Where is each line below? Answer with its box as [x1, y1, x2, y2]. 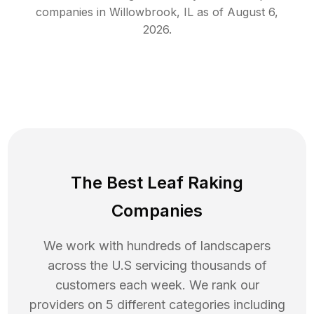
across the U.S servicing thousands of [47, 258, 267, 273]
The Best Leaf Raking [71, 172, 243, 193]
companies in [36, 5, 106, 20]
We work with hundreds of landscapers [43, 238, 271, 254]
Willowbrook [109, 5, 177, 20]
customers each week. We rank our [55, 278, 259, 293]
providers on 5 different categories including [29, 297, 285, 313]
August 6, [227, 5, 278, 20]
